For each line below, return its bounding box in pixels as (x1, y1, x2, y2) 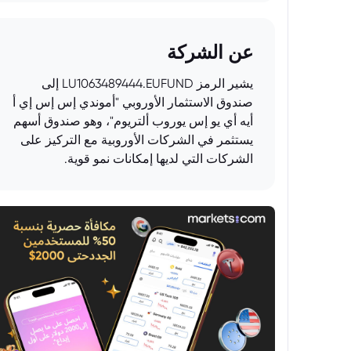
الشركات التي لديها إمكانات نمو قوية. (64, 151, 253, 166)
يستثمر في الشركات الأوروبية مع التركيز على (20, 132, 253, 147)
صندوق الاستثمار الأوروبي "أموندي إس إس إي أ (13, 95, 253, 110)
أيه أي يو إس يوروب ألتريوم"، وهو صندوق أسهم (13, 114, 253, 128)
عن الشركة (167, 41, 253, 63)
